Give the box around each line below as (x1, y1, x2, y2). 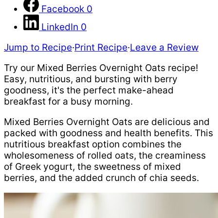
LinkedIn (41, 21, 78, 33)
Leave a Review (130, 42, 199, 54)
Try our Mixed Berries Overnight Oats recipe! (4, 62, 198, 74)
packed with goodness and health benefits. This (4, 127, 213, 139)
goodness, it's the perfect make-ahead (4, 85, 174, 96)
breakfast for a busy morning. (4, 96, 133, 108)
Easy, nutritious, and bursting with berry (4, 73, 178, 85)
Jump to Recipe (4, 42, 72, 54)
